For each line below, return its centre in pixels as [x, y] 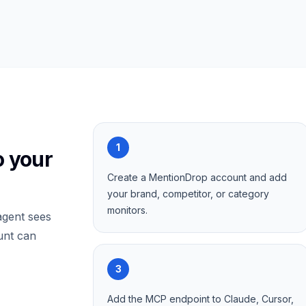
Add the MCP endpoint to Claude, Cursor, [200, 299]
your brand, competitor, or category [188, 194]
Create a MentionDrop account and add [197, 177]
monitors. [127, 210]
